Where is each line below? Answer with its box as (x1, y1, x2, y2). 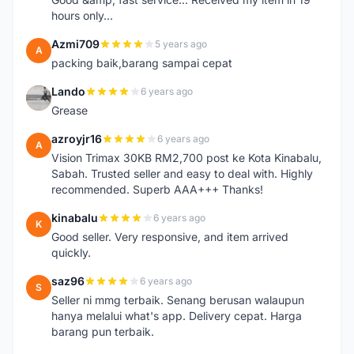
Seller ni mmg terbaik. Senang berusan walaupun (51, 293, 304, 307)
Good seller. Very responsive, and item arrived (51, 230, 288, 243)
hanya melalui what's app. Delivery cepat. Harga (51, 309, 302, 322)
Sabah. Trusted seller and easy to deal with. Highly (51, 167, 313, 180)
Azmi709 (51, 37, 100, 51)
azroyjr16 (51, 132, 102, 145)
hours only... (51, 9, 113, 22)
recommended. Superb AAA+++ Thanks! (51, 183, 263, 196)
